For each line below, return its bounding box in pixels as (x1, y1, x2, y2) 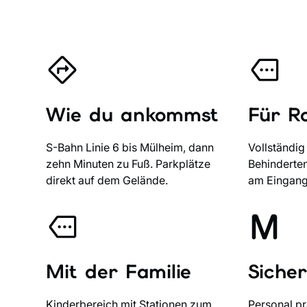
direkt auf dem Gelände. (46, 173, 169, 188)
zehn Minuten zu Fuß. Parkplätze (46, 157, 211, 171)
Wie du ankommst (46, 102, 219, 127)
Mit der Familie (46, 259, 191, 284)
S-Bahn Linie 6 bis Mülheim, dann (46, 140, 214, 155)
